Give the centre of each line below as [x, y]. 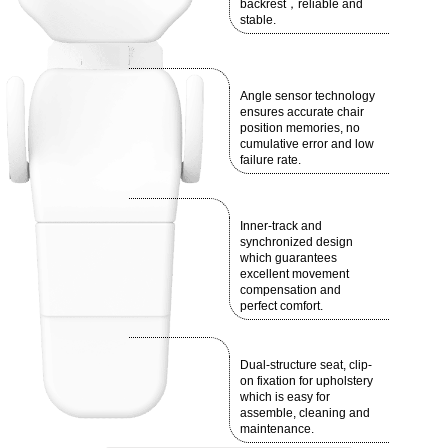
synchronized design [296, 242]
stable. [258, 20]
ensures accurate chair [302, 112]
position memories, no [300, 128]
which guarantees [288, 258]
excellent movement [294, 274]
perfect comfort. [281, 306]
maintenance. [277, 429]
